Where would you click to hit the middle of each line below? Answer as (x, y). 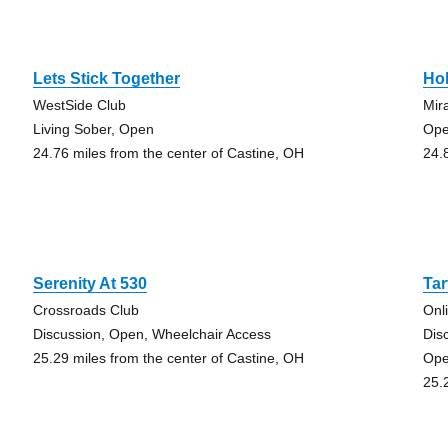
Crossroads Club (85, 310)
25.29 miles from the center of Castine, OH (168, 358)
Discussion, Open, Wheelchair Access (151, 334)
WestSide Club (79, 105)
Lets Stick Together (106, 78)
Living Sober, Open (93, 129)
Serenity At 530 (89, 283)
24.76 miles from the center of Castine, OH (168, 153)
